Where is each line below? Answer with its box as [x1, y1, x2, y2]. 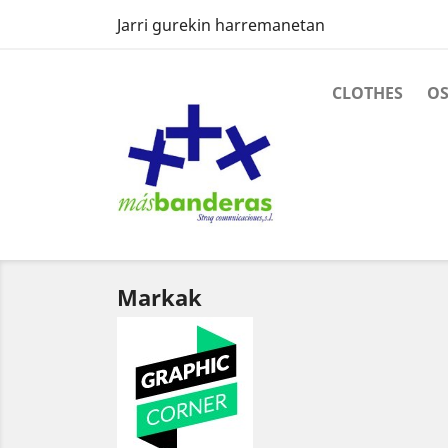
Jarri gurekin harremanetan [117, 14, 325, 36]
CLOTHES [332, 82, 403, 104]
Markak [117, 282, 202, 312]
